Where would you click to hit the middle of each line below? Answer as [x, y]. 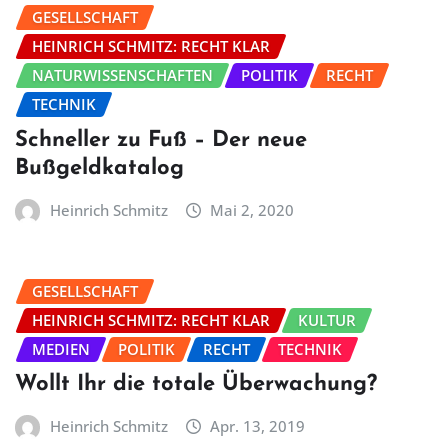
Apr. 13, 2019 [258, 426]
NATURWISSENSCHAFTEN [122, 75]
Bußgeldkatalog [99, 168]
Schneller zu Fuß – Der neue [161, 140]
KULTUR [327, 319]
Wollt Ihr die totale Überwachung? [196, 385]
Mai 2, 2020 [252, 209]
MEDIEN [61, 348]
